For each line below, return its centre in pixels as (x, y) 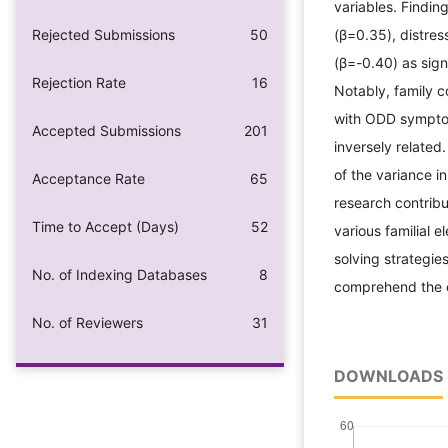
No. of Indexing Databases (119, 274)
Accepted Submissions (106, 130)
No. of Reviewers (87, 322)
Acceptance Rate (88, 178)
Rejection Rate (79, 82)
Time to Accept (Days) (105, 226)
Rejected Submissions (103, 34)
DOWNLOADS (388, 376)
